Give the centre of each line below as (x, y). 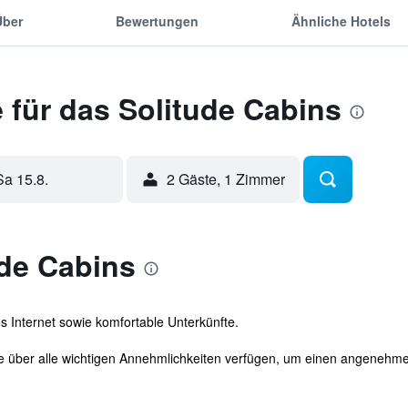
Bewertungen (157, 20)
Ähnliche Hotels (342, 20)
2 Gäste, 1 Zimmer (225, 179)
